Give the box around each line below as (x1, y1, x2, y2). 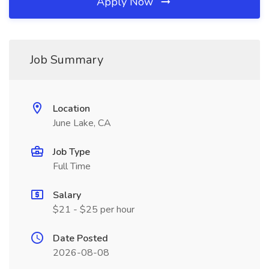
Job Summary (30, 52, 103, 68)
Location (53, 102, 90, 115)
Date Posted (53, 232, 108, 245)
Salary (53, 189, 81, 202)
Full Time (53, 160, 91, 173)
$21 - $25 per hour (53, 203, 134, 216)
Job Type (53, 145, 90, 159)
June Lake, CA (53, 116, 111, 130)
